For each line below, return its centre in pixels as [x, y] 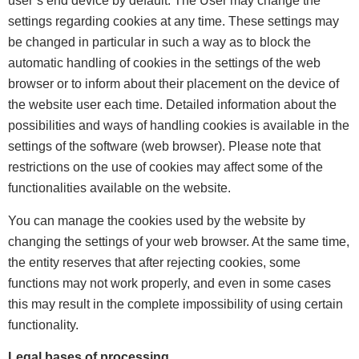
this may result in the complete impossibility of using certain [175, 304]
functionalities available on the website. [119, 188]
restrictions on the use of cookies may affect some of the [165, 167]
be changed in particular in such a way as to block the [159, 42]
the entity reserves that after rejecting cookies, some [154, 262]
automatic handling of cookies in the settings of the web [164, 63]
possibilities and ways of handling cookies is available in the [179, 126]
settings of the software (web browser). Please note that [164, 147]
